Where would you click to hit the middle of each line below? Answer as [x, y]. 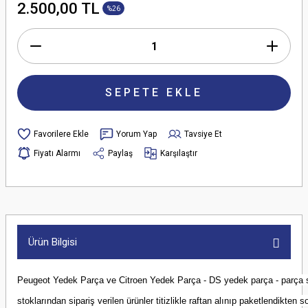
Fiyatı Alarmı [57, 153]
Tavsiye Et [203, 134]
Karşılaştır [179, 153]
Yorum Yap [136, 134]
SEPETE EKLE [154, 92]
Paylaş [120, 153]
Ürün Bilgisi [53, 242]
